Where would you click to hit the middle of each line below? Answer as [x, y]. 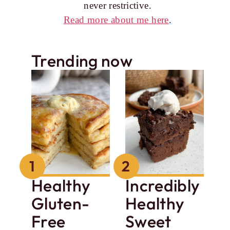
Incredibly [163, 186]
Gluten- [61, 204]
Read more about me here [116, 20]
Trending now [82, 60]
